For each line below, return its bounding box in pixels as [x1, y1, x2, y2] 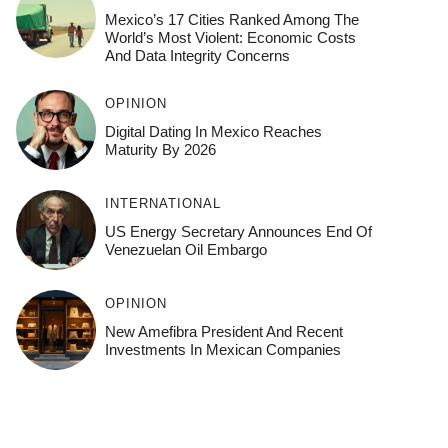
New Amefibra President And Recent [104, 323, 343, 341]
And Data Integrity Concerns [104, 47, 290, 65]
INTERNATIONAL [104, 196, 221, 212]
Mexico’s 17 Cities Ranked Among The [104, 11, 359, 29]
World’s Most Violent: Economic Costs [104, 29, 356, 47]
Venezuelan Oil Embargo [104, 241, 267, 259]
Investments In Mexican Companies [104, 341, 341, 359]
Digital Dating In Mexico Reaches [104, 123, 322, 141]
